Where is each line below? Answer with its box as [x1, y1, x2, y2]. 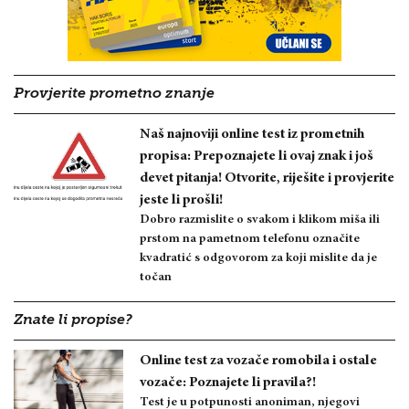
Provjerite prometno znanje [14, 86, 215, 101]
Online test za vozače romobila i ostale [140, 352, 377, 368]
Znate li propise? [14, 312, 132, 328]
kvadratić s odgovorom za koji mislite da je [140, 251, 377, 265]
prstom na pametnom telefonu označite [140, 232, 360, 246]
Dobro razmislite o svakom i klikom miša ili [140, 213, 380, 226]
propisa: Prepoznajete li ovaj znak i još [140, 148, 373, 163]
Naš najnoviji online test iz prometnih [140, 126, 365, 142]
